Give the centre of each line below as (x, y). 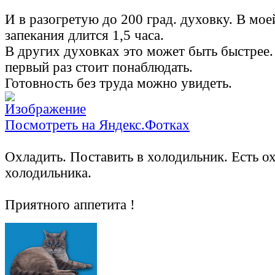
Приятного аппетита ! (70, 205)
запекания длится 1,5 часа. (84, 36)
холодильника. (48, 173)
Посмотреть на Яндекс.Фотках (97, 125)
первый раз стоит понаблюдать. (99, 68)
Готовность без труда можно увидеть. (118, 83)
